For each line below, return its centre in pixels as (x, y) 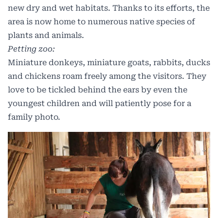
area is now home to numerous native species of (101, 22)
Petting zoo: (31, 49)
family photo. (34, 117)
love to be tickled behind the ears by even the (98, 90)
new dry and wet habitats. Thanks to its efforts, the (109, 8)
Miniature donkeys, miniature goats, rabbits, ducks (109, 63)
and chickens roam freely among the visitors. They (107, 76)
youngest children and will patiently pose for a (100, 104)
